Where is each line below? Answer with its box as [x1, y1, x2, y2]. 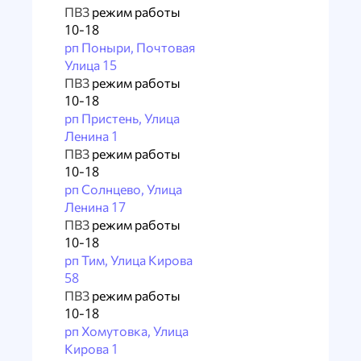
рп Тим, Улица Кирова [64, 252, 193, 268]
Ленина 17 [64, 199, 126, 214]
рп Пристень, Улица [64, 110, 180, 126]
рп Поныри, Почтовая [64, 39, 195, 55]
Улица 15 [64, 57, 117, 73]
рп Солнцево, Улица [64, 181, 182, 197]
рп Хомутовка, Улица [64, 323, 189, 338]
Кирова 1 [64, 341, 118, 356]
